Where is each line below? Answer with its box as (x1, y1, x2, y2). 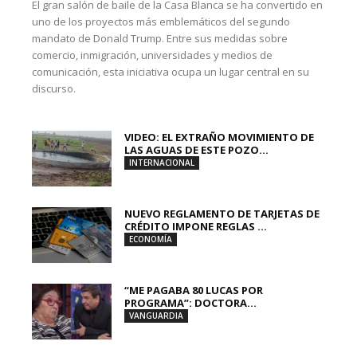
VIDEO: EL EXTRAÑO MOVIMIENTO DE (124, 130, 314, 144)
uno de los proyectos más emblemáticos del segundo (32, 14, 290, 29)
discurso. (32, 81, 76, 96)
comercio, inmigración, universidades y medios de (32, 48, 273, 62)
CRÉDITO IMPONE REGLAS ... (124, 219, 267, 233)
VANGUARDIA (129, 310, 183, 321)
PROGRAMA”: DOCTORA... (124, 296, 257, 310)
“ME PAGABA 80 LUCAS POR (124, 283, 263, 297)
